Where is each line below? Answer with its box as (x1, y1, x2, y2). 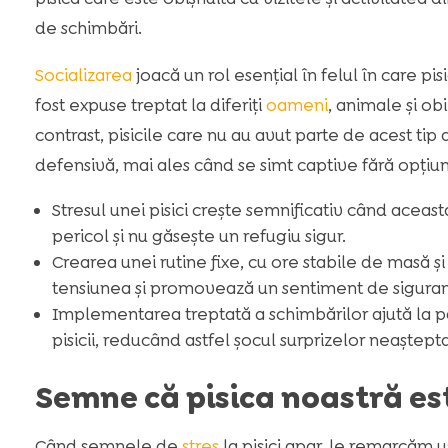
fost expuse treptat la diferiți (34, 93, 266, 116)
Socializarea (34, 63, 132, 86)
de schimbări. (34, 16, 142, 39)
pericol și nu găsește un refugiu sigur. (51, 224, 346, 247)
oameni (265, 93, 328, 116)
